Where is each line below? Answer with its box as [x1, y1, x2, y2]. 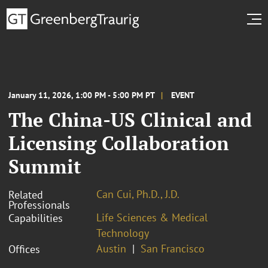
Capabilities [8, 211, 63, 225]
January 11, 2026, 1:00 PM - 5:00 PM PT [8, 89, 155, 100]
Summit [8, 153, 81, 179]
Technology [96, 226, 149, 240]
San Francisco [141, 241, 205, 255]
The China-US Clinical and [8, 106, 252, 132]
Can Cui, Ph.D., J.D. [96, 187, 179, 201]
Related [8, 187, 43, 202]
